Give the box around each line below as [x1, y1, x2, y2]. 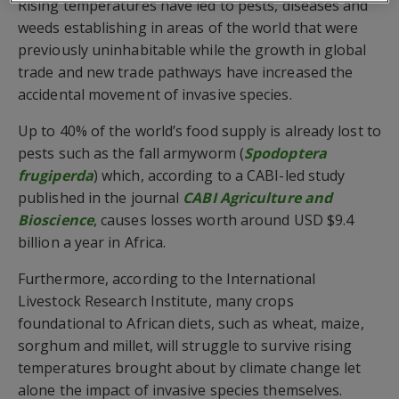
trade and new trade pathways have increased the [18, 61, 354, 82]
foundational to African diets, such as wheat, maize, [18, 313, 364, 333]
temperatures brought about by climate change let [18, 357, 362, 378]
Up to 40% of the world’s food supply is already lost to [18, 120, 381, 141]
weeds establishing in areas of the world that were [18, 17, 359, 37]
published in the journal [18, 187, 183, 208]
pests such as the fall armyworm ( [18, 142, 244, 163]
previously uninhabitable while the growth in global [18, 39, 367, 60]
